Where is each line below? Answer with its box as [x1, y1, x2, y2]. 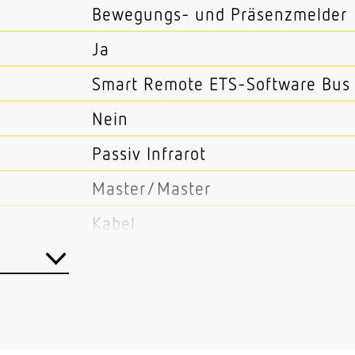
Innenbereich [92, 246, 195, 269]
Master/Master [92, 177, 211, 199]
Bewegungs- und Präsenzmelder [92, 2, 347, 25]
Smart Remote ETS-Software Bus [92, 72, 350, 94]
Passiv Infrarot [92, 142, 206, 164]
